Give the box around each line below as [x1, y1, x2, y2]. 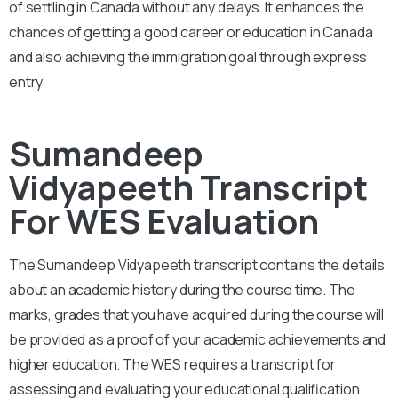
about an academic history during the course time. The [9, 279, 355, 299]
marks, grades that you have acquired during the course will [9, 304, 384, 324]
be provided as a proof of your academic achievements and [9, 329, 386, 349]
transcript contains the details [194, 254, 386, 275]
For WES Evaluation [9, 196, 319, 243]
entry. [9, 71, 46, 92]
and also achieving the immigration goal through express [9, 46, 368, 67]
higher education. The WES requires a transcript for [9, 354, 336, 374]
